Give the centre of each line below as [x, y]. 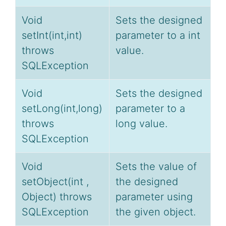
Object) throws [57, 197]
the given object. [156, 212]
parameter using [154, 197]
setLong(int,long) [62, 109]
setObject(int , [55, 182]
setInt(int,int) [52, 36]
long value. [142, 124]
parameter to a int [158, 36]
